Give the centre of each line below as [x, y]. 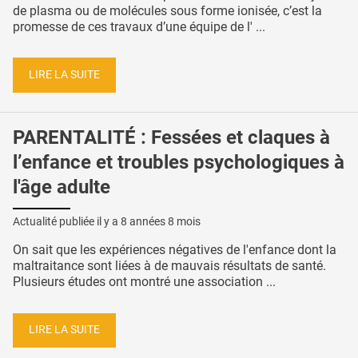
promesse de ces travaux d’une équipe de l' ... [139, 26]
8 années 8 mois [161, 221]
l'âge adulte [62, 187]
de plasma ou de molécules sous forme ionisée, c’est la [167, 10]
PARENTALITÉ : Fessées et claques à [171, 137]
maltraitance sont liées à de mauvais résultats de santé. [169, 265]
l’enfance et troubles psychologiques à [179, 162]
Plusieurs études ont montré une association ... [144, 281]
